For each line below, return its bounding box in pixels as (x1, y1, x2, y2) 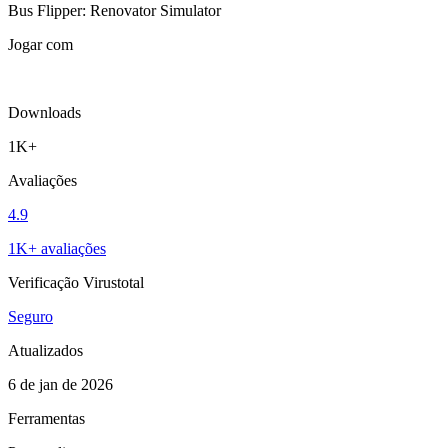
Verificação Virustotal (8, 273, 144, 291)
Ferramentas (8, 409, 85, 427)
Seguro (8, 307, 53, 325)
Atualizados (8, 341, 83, 359)
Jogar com (8, 35, 73, 53)
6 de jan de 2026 (8, 375, 113, 393)
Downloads (8, 103, 81, 121)
